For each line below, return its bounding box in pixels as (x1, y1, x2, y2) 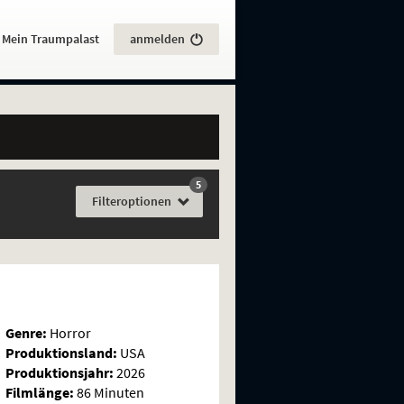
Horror (46, 323, 91, 342)
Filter (92, 193, 121, 209)
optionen (121, 193, 171, 209)
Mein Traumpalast (2, 31, 99, 47)
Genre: (5, 323, 47, 342)
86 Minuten (73, 382, 144, 401)
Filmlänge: (5, 382, 74, 401)
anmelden (130, 31, 185, 47)
